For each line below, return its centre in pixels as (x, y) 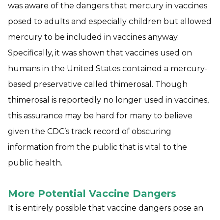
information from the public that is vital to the (97, 147)
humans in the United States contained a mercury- (108, 68)
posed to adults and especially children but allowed (110, 21)
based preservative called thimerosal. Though (98, 84)
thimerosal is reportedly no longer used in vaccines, (108, 100)
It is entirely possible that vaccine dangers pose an (106, 208)
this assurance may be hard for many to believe (100, 115)
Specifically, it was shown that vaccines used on (100, 53)
